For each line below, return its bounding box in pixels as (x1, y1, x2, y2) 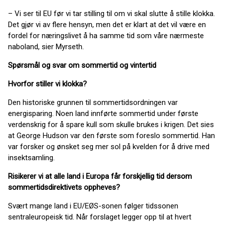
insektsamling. (8, 153, 55, 162)
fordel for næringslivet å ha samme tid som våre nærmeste (8, 31, 204, 40)
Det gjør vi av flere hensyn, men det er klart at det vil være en (8, 20, 206, 29)
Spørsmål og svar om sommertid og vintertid (8, 61, 156, 70)
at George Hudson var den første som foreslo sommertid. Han (8, 131, 215, 140)
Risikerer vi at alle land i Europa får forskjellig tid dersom (8, 172, 192, 181)
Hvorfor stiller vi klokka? (8, 79, 87, 88)
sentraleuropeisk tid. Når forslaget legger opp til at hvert (8, 212, 191, 221)
